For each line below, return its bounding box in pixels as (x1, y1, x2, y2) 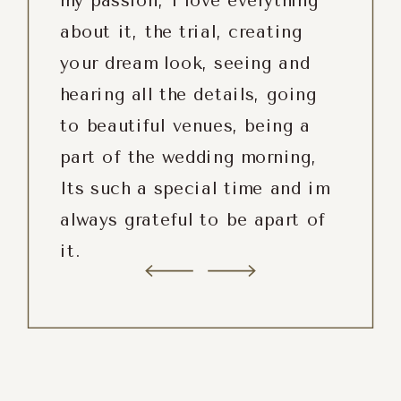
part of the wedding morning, (60, 146, 317, 168)
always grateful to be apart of (60, 209, 326, 231)
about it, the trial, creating (60, 21, 303, 43)
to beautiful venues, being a (60, 115, 311, 137)
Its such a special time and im (60, 177, 329, 200)
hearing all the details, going (60, 83, 317, 106)
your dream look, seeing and (60, 52, 311, 74)
